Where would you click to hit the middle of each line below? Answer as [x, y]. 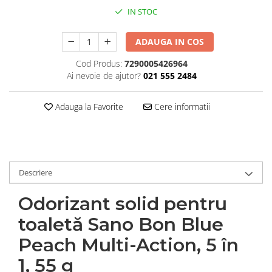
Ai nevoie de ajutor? [104, 75]
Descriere [36, 172]
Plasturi [25, 15]
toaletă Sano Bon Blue [121, 224]
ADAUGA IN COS [170, 41]
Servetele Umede [44, 91]
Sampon [26, 53]
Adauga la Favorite [88, 106]
